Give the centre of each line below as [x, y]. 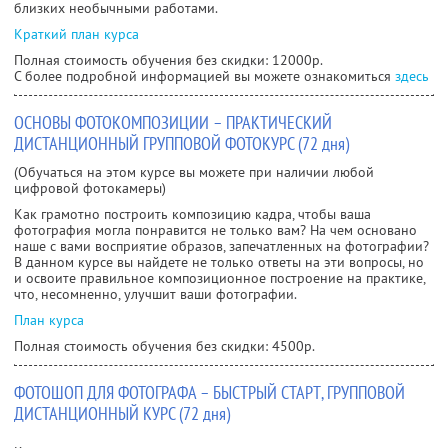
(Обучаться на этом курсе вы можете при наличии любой [194, 171]
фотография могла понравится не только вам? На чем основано [215, 229]
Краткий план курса [76, 33]
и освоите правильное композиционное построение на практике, [219, 277]
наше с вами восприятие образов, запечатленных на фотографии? [221, 245]
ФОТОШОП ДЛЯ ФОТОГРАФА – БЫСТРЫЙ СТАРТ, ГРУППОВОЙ [209, 392]
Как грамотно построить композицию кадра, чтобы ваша [192, 213]
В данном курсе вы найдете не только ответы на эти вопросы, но [219, 261]
